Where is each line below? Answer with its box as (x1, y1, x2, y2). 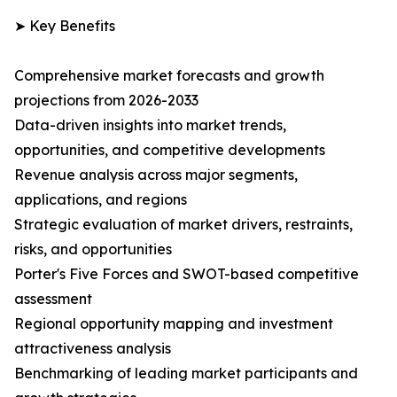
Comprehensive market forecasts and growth (14, 66, 324, 85)
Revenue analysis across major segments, (14, 166, 298, 184)
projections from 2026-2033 (14, 91, 198, 110)
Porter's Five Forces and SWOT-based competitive (14, 265, 359, 284)
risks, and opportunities (14, 240, 172, 259)
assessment (14, 290, 92, 308)
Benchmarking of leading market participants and (14, 364, 358, 383)
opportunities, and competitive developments (14, 141, 325, 160)
